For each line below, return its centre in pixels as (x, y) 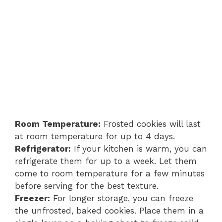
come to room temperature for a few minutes (110, 173)
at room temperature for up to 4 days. (95, 136)
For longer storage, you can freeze (122, 198)
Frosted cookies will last (151, 124)
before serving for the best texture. (87, 186)
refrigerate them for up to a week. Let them (106, 161)
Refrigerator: (43, 148)
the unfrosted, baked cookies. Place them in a (109, 210)
